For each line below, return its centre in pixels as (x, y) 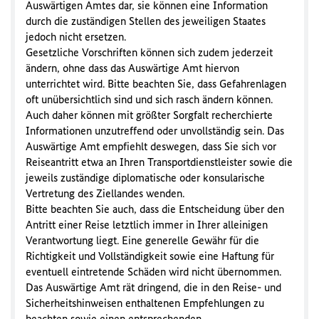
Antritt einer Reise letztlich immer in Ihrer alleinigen (147, 225)
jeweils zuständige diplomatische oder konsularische (145, 178)
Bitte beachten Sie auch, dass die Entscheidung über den (155, 209)
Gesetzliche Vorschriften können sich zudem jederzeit (149, 52)
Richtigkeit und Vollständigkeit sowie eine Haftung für (150, 256)
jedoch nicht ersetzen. (76, 37)
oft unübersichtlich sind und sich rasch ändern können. (149, 99)
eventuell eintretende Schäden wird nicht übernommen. (153, 272)
